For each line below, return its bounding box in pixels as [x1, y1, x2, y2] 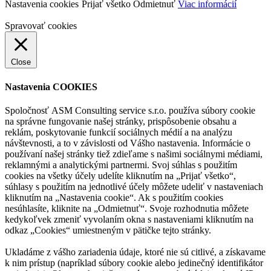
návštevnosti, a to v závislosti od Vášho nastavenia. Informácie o [5, 137, 250, 148]
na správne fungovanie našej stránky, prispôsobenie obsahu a [5, 116, 237, 126]
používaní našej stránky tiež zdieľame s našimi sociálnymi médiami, [5, 148, 263, 159]
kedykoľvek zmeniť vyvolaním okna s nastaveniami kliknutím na [5, 214, 253, 224]
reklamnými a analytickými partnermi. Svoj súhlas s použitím [5, 159, 237, 170]
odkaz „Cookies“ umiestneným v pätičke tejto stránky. [5, 224, 211, 235]
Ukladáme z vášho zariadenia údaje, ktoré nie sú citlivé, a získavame [5, 246, 266, 257]
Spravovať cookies [5, 21, 77, 31]
